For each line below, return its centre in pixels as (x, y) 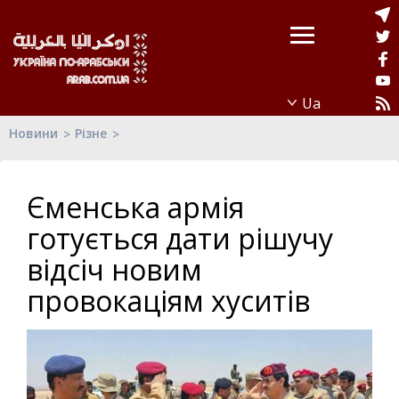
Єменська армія (135, 207)
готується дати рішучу (180, 238)
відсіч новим (114, 269)
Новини (33, 133)
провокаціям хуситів (168, 301)
